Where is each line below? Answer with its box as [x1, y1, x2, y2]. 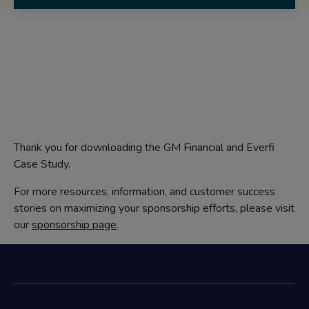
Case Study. [14, 157, 70, 172]
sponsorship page [32, 217, 117, 232]
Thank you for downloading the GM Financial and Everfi [14, 140, 275, 155]
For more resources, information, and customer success [14, 184, 275, 199]
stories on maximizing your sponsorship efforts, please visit [14, 201, 295, 216]
